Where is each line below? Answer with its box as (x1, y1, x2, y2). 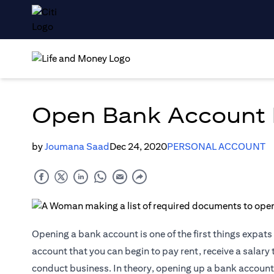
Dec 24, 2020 (109, 141, 167, 152)
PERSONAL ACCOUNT (167, 141, 265, 152)
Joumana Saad (45, 141, 109, 152)
